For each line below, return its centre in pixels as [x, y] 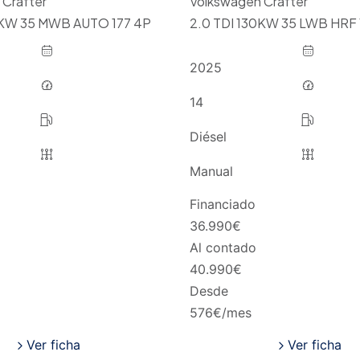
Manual [211, 172]
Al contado [223, 247]
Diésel [208, 137]
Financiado [222, 204]
